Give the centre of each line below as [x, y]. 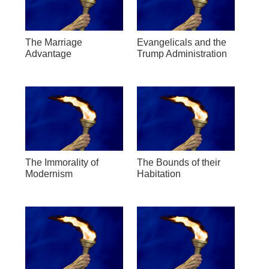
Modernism [49, 174]
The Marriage [53, 42]
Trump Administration [182, 53]
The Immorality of [62, 162]
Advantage [48, 53]
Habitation [159, 174]
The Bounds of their [178, 162]
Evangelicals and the [181, 42]
